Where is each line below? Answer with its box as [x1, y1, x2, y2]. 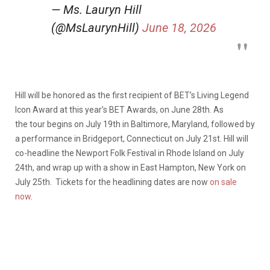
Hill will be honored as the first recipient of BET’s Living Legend [15, 90, 249, 100]
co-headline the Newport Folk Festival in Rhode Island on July [15, 148, 244, 158]
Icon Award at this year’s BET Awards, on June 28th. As [15, 104, 224, 115]
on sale [210, 177, 237, 187]
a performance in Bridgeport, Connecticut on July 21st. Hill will [15, 133, 248, 143]
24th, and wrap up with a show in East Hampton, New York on [15, 162, 246, 172]
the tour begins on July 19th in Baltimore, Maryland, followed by [15, 119, 255, 129]
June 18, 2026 [142, 20, 216, 35]
